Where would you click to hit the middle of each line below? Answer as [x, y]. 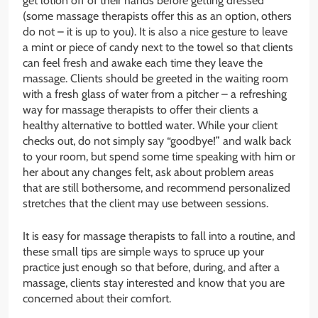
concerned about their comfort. [97, 298]
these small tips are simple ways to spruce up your [143, 251]
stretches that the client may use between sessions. [146, 203]
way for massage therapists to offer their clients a [141, 109]
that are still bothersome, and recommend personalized [157, 187]
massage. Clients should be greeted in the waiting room [155, 78]
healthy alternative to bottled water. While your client [150, 125]
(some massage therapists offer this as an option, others [157, 16]
